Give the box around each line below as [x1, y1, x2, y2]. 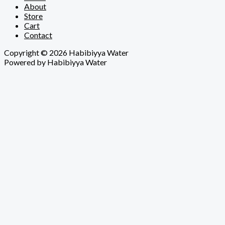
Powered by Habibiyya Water [4, 57, 107, 67]
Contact [24, 30, 52, 40]
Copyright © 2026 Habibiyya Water [4, 47, 129, 57]
